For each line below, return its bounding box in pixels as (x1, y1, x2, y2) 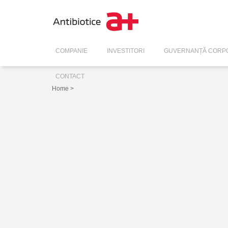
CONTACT (55, 73, 84, 80)
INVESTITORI (107, 47, 145, 54)
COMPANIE (55, 47, 88, 54)
